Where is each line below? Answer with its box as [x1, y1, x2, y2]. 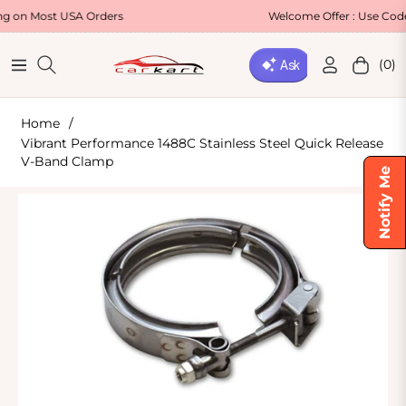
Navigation [8, 62, 82, 79]
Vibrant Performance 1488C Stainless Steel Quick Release [21, 135, 383, 151]
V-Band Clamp [21, 153, 113, 169]
